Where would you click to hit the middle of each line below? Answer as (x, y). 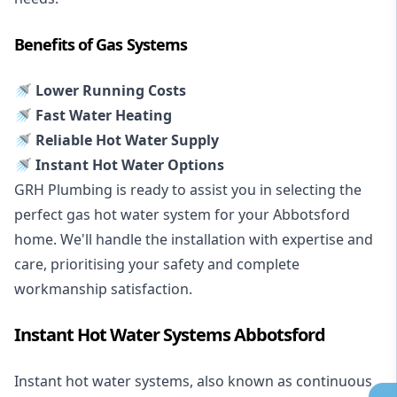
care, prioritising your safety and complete (157, 264)
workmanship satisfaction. (103, 288)
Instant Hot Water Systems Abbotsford (170, 334)
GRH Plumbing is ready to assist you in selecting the (188, 189)
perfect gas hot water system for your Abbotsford (182, 214)
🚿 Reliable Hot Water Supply (117, 140)
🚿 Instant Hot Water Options (119, 164)
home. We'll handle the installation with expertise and (194, 239)
